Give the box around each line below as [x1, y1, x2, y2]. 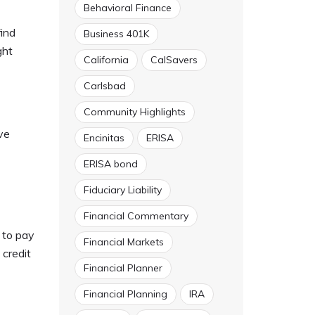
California [83, 53, 129, 66]
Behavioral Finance [83, 1, 172, 14]
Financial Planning [83, 288, 167, 300]
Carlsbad [83, 79, 126, 92]
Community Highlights [83, 105, 186, 118]
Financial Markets [83, 236, 164, 248]
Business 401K [83, 27, 149, 40]
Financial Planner [83, 262, 162, 274]
